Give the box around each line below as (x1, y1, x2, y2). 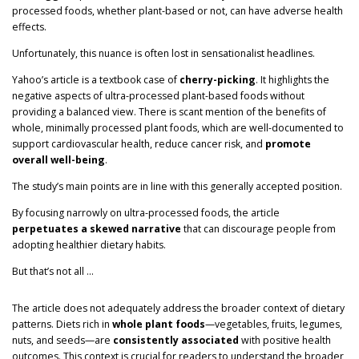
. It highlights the (256, 72, 329, 87)
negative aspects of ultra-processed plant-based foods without (12, 88, 305, 103)
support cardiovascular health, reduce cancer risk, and (12, 136, 265, 151)
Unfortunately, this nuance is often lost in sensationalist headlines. (12, 46, 315, 60)
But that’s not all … (12, 264, 94, 279)
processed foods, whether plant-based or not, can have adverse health (12, 3, 343, 18)
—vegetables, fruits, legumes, (205, 317, 342, 332)
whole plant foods (112, 317, 205, 332)
